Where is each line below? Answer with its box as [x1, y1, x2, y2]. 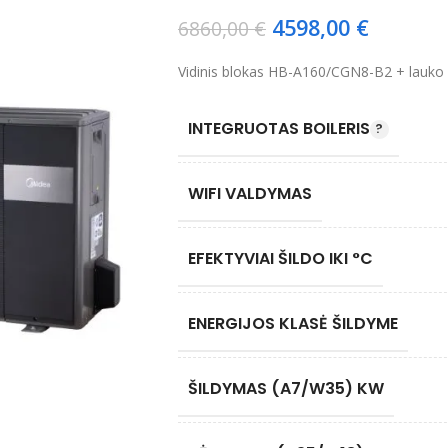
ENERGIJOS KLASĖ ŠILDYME [187, 311, 398, 335]
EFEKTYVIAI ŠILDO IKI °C [187, 246, 373, 270]
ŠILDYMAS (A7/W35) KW [187, 376, 384, 400]
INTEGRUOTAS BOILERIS [187, 116, 370, 140]
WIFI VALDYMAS [187, 181, 312, 205]
